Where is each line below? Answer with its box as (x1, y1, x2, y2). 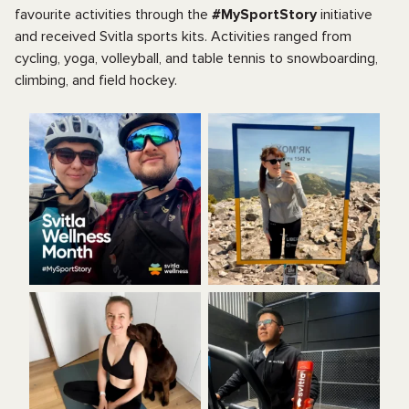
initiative (317, 5, 372, 24)
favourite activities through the (15, 5, 212, 24)
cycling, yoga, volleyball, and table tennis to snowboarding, (15, 48, 378, 68)
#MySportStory (212, 5, 317, 24)
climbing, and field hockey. (15, 70, 177, 89)
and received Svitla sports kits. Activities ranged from (15, 26, 351, 46)
